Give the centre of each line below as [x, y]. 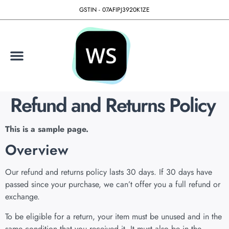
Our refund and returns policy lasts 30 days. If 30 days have [109, 172]
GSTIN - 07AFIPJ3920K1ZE [114, 10]
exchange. [22, 197]
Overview [37, 150]
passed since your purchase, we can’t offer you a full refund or [113, 185]
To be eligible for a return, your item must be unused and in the [113, 216]
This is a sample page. [47, 129]
